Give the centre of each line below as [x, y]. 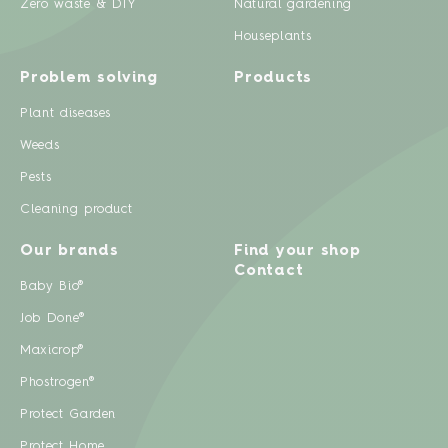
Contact [269, 272]
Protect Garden [68, 415]
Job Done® [52, 319]
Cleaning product [76, 210]
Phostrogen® [57, 383]
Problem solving [89, 79]
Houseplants [273, 37]
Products [273, 79]
